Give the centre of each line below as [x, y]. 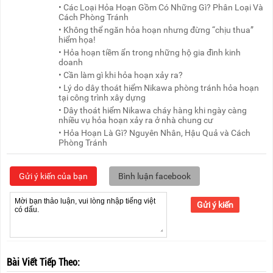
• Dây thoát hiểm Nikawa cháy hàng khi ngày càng [153, 111]
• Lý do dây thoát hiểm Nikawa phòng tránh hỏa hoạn [159, 88]
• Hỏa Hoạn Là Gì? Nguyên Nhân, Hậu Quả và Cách [155, 133]
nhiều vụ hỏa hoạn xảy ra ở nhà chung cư [136, 120]
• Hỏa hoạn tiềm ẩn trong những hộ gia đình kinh [150, 53]
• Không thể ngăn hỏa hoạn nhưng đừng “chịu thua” [156, 30]
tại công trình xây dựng [102, 98]
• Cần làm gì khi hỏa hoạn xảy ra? [121, 75]
